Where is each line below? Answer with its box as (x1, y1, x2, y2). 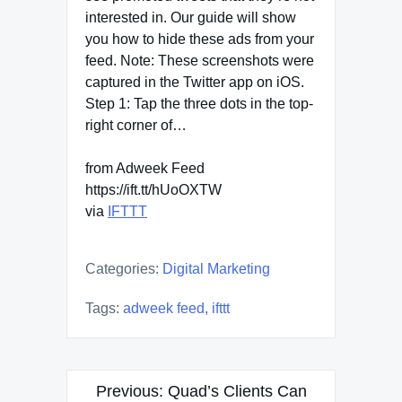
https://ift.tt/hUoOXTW (85, 182, 222, 197)
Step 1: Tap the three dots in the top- (85, 96, 313, 111)
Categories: (85, 261, 159, 276)
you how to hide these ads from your (85, 31, 314, 47)
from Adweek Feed (85, 161, 205, 176)
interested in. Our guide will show (85, 10, 296, 25)
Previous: (95, 382, 163, 400)
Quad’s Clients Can (167, 382, 307, 400)
